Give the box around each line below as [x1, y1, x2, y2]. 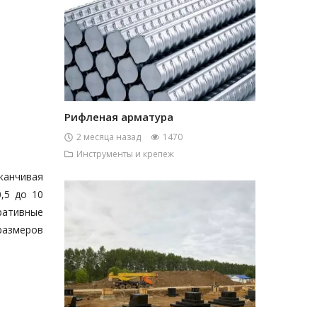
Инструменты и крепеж [76, 148, 174, 160]
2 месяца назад [76, 131, 141, 143]
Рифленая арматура [64, 110, 173, 124]
